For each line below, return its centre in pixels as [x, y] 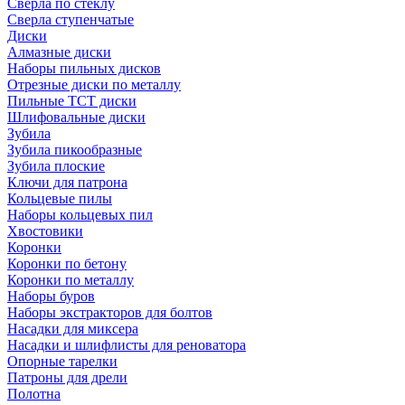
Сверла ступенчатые [71, 19]
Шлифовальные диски [76, 117]
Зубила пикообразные [75, 150]
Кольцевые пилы [60, 198]
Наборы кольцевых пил [80, 215]
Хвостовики [45, 231]
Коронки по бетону [67, 264]
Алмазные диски [59, 52]
